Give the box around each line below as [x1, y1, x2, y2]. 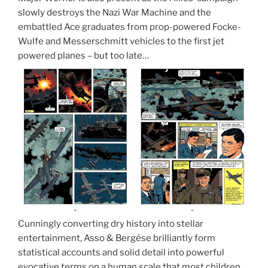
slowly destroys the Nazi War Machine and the [18, 7, 211, 18]
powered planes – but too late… [18, 50, 149, 61]
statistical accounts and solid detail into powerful [18, 246, 224, 258]
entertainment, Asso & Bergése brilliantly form [18, 232, 215, 243]
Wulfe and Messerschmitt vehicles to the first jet [18, 35, 224, 47]
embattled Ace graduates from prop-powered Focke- [18, 21, 241, 32]
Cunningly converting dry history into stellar [18, 218, 203, 229]
